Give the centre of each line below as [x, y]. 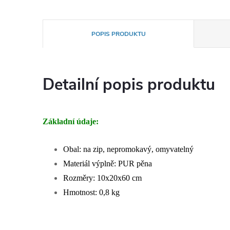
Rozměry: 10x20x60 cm [102, 178]
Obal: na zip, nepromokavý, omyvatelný [128, 149]
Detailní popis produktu [129, 85]
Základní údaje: [71, 121]
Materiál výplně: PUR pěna [108, 164]
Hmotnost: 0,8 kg [91, 192]
